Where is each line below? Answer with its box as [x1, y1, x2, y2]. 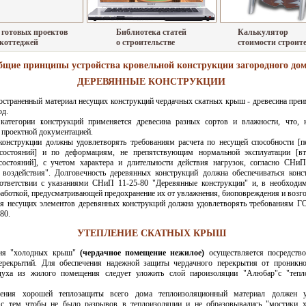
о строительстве [116, 38, 175, 47]
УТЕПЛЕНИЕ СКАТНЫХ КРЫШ [76, 228, 226, 238]
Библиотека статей [116, 27, 186, 37]
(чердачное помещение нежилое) [79, 248, 205, 258]
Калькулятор [238, 27, 288, 37]
